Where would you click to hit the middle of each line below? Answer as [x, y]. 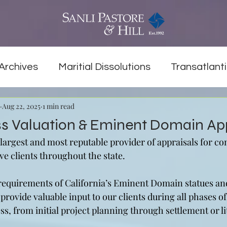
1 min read [59, 106]
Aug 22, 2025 [21, 106]
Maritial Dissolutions [104, 67]
